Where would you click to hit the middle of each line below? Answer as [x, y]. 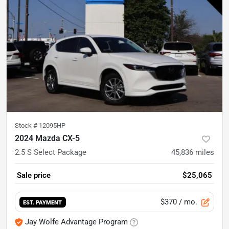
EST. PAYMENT [43, 203]
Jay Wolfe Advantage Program [76, 222]
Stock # [27, 126]
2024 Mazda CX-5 [47, 139]
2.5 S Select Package [51, 153]
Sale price [34, 176]
